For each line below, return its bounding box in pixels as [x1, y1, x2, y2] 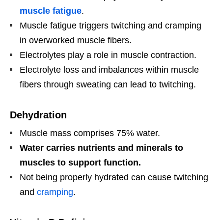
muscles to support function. [20, 158, 141, 168]
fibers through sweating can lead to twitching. [20, 80, 196, 90]
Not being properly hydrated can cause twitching [20, 172, 208, 183]
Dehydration [10, 110, 67, 121]
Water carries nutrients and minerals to [20, 143, 183, 153]
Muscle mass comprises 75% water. [20, 128, 160, 138]
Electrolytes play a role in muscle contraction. [20, 50, 196, 60]
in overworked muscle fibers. [20, 35, 132, 46]
